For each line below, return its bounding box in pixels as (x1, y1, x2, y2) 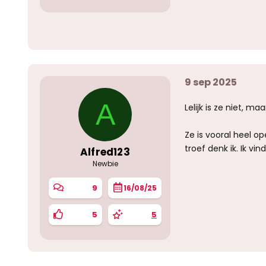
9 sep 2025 (185, 75, 237, 89)
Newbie (92, 159, 118, 169)
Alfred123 (80, 145, 130, 159)
